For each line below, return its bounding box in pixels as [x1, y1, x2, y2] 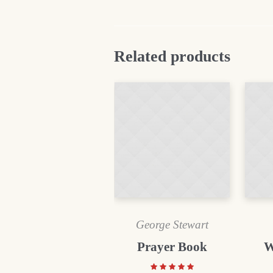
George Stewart [136, 218, 209, 231]
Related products [114, 48, 230, 65]
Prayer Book [137, 239, 208, 254]
